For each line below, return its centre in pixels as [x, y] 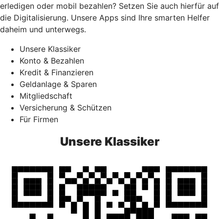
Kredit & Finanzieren [56, 72]
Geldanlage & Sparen [58, 84]
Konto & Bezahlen [52, 61]
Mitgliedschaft [46, 96]
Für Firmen [39, 119]
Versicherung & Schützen [66, 108]
